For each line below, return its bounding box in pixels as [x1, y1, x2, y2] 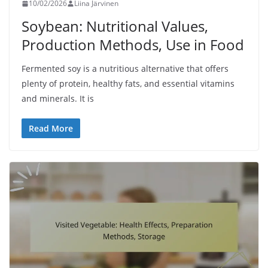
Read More [29, 123, 73, 135]
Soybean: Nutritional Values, [22, 16, 208, 36]
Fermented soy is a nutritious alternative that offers [22, 63, 229, 75]
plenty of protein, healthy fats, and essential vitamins [22, 78, 234, 90]
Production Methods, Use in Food [22, 35, 244, 55]
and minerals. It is [22, 93, 94, 105]
